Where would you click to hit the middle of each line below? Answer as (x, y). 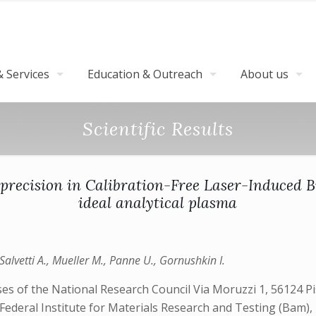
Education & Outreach (145, 74)
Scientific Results (158, 129)
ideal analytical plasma (158, 203)
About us (265, 74)
